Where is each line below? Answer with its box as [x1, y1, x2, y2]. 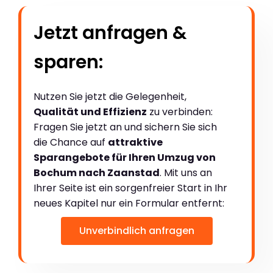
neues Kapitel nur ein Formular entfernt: [34, 196, 224, 210]
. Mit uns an [160, 165, 212, 180]
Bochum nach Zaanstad [34, 165, 160, 180]
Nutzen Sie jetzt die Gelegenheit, [34, 89, 186, 104]
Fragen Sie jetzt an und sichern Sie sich [34, 119, 217, 134]
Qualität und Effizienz [34, 104, 147, 119]
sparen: [34, 49, 103, 75]
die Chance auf [34, 135, 108, 149]
